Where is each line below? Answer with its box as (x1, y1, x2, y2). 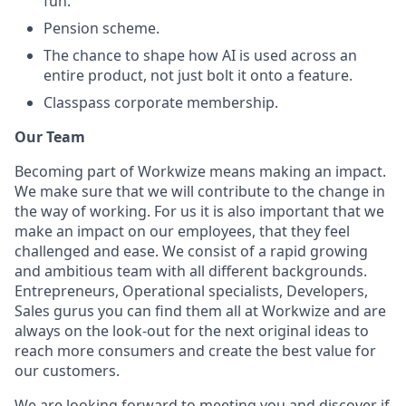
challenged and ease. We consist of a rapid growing (14, 241, 368, 261)
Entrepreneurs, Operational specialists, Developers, (14, 281, 368, 301)
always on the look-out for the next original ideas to (14, 321, 369, 341)
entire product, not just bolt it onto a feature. (43, 65, 353, 85)
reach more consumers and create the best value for (14, 341, 376, 361)
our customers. (14, 361, 120, 381)
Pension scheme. (43, 18, 159, 38)
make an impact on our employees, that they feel (14, 221, 350, 241)
